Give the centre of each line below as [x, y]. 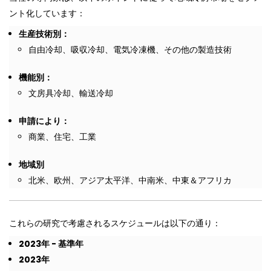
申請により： [44, 121]
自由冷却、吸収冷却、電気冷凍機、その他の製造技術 [130, 49]
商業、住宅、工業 [62, 136]
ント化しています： [47, 13]
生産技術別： [44, 34]
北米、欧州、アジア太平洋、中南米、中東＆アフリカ [130, 180]
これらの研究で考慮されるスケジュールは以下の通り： [115, 223]
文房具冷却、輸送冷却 [71, 93]
